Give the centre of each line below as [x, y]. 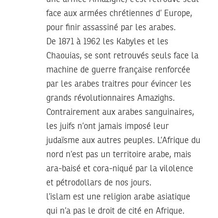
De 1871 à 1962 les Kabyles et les [107, 42]
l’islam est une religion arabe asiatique [118, 197]
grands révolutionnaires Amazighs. [110, 98]
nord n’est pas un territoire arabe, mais [119, 154]
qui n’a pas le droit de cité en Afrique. [115, 211]
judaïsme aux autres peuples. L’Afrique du [123, 140]
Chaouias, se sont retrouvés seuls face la [122, 56]
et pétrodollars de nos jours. [99, 183]
